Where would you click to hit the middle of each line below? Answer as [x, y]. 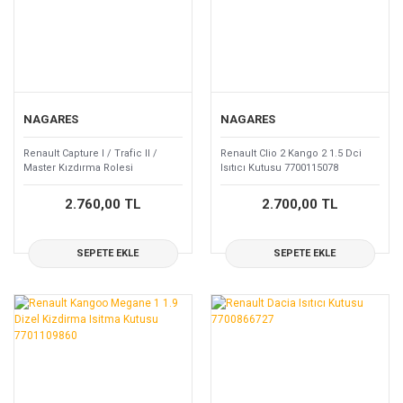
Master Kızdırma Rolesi [78, 168]
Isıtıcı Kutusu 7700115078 [279, 168]
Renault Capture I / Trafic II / [90, 153]
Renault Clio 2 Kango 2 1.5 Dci [291, 153]
